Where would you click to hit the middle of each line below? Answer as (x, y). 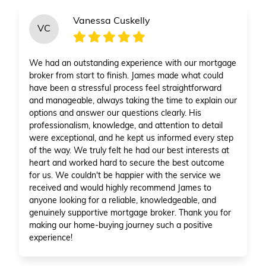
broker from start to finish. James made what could (126, 76)
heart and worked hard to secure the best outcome (127, 164)
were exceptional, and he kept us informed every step (131, 139)
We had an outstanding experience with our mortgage (133, 64)
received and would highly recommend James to (120, 189)
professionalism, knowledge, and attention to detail (126, 126)
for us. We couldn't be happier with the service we (125, 176)
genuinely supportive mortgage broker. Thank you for (130, 213)
